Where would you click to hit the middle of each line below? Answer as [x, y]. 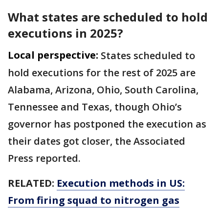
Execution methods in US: [121, 183]
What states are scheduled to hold [108, 17]
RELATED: [32, 183]
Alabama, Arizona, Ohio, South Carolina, [103, 90]
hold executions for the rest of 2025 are [102, 73]
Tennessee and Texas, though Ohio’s [95, 107]
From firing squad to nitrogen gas [94, 200]
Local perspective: [53, 55]
